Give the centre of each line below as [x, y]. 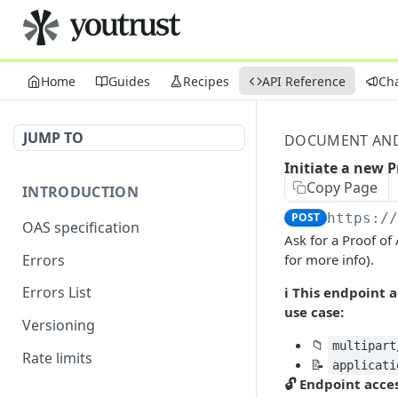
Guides [129, 81]
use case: [314, 312]
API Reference [304, 81]
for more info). [329, 259]
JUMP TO [53, 138]
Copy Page [342, 187]
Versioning [59, 326]
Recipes [206, 81]
